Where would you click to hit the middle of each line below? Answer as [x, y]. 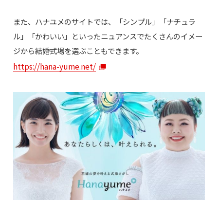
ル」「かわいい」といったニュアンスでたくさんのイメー [108, 36]
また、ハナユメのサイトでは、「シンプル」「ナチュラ [104, 21]
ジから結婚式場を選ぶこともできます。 [78, 50]
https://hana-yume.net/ [54, 66]
